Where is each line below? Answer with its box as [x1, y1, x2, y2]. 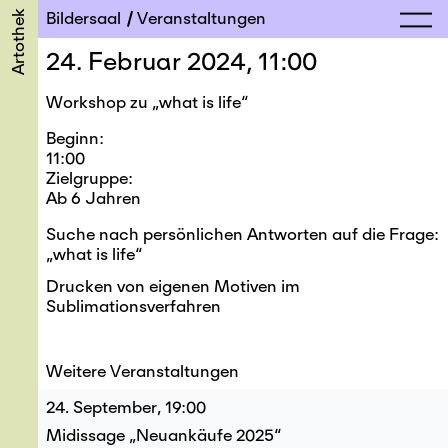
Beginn [46, 128, 100, 148]
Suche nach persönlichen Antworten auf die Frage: [46, 224, 440, 244]
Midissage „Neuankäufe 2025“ [46, 425, 282, 445]
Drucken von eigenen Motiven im [46, 276, 301, 296]
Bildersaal [46, 8, 122, 27]
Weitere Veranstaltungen [46, 361, 240, 381]
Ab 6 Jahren [46, 188, 142, 208]
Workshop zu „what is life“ [46, 92, 249, 112]
